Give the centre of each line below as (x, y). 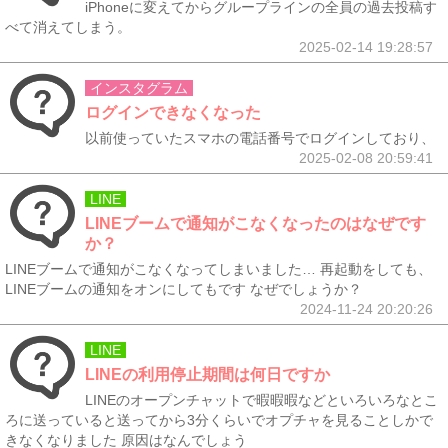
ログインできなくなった (173, 112)
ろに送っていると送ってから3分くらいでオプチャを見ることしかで (219, 420)
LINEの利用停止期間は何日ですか (207, 374)
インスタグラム (139, 88)
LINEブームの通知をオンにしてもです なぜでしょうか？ (183, 289)
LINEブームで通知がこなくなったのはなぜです (255, 223)
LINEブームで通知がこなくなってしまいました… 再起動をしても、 (218, 269)
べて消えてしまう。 (68, 27)
